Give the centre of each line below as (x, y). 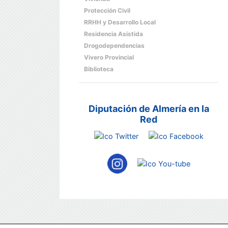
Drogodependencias (114, 46)
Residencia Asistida (113, 34)
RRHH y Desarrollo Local (120, 22)
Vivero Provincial (109, 57)
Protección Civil (107, 10)
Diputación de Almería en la (149, 109)
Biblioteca (99, 69)
